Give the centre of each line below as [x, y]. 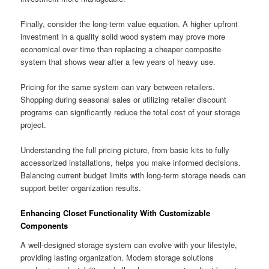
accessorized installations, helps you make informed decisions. [131, 163]
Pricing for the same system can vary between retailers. [118, 87]
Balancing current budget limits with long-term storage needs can [133, 175]
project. [34, 125]
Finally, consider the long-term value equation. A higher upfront [129, 23]
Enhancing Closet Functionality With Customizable [116, 213]
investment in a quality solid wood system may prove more [123, 36]
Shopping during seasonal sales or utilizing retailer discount [124, 100]
